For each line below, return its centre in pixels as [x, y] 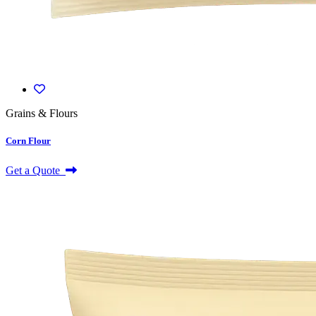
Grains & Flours [42, 113]
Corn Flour [28, 140]
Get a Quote [36, 170]
